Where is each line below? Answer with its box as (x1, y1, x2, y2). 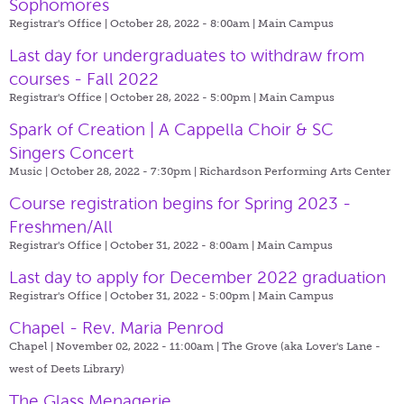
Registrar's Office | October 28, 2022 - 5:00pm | (9, 90, 259, 104)
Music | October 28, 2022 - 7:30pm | (9, 164, 199, 178)
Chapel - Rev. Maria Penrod (9, 317, 224, 337)
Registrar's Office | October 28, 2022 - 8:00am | (9, 16, 258, 30)
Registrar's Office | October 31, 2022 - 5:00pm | (9, 289, 258, 302)
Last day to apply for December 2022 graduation (9, 267, 386, 287)
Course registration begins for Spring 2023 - (9, 193, 351, 213)
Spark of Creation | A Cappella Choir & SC (9, 119, 334, 139)
